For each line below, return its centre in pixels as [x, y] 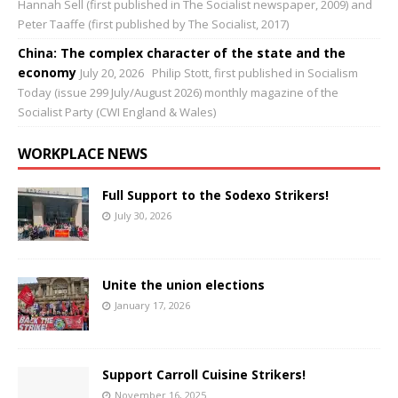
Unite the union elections [183, 284]
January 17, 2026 [152, 305]
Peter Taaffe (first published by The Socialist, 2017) [153, 24]
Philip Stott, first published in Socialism [255, 72]
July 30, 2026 [143, 215]
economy [47, 72]
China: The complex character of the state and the [182, 52]
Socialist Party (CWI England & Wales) [117, 111]
